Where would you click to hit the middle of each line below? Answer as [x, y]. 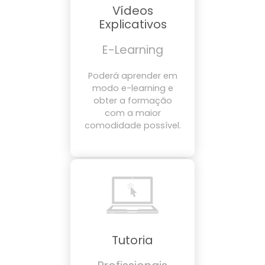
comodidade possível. [132, 125]
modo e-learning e [132, 88]
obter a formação [132, 100]
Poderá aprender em [132, 75]
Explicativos [132, 24]
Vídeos [132, 11]
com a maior [132, 113]
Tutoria [132, 240]
